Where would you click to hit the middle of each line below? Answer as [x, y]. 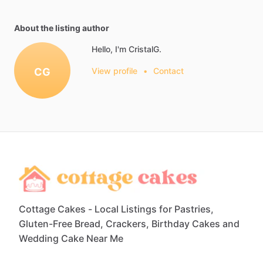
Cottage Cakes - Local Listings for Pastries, [116, 209]
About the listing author [62, 28]
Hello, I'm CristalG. [127, 49]
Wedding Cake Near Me [71, 239]
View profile [114, 71]
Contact [168, 71]
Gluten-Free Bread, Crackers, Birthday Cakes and [129, 224]
